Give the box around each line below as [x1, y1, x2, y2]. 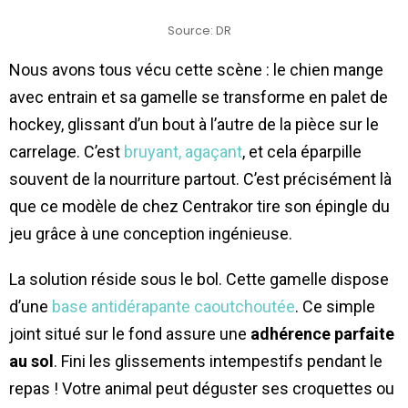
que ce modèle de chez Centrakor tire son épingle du [9, 196, 390, 216]
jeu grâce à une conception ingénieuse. [9, 223, 292, 243]
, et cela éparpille [242, 141, 362, 161]
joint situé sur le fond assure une [9, 323, 250, 343]
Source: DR [168, 22, 231, 38]
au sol [9, 351, 54, 371]
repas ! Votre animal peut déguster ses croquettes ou [9, 378, 394, 398]
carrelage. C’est [9, 141, 124, 161]
